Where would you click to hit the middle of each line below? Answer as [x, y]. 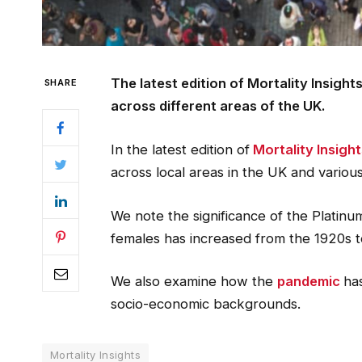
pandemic [308, 282]
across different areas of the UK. [217, 106]
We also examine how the [194, 282]
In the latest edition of [180, 149]
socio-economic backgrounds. [205, 304]
